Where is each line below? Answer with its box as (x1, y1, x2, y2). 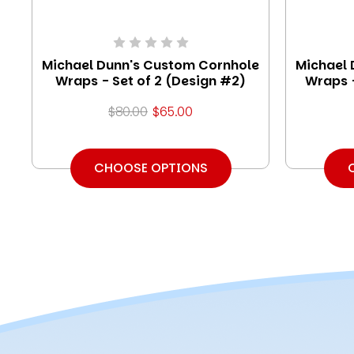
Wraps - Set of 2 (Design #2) (55, 71, 246, 90)
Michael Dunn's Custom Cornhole (42, 55, 259, 74)
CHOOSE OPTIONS (93, 158, 208, 177)
